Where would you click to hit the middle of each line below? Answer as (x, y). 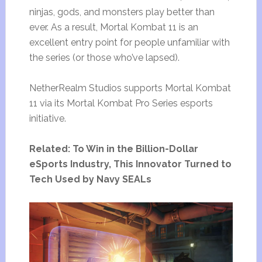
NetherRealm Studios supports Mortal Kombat (130, 88)
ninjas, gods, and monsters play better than (122, 12)
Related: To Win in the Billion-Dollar (113, 149)
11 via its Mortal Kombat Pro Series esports (121, 103)
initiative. (47, 118)
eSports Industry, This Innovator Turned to (130, 164)
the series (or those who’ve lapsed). (104, 57)
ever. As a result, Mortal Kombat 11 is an (113, 27)
